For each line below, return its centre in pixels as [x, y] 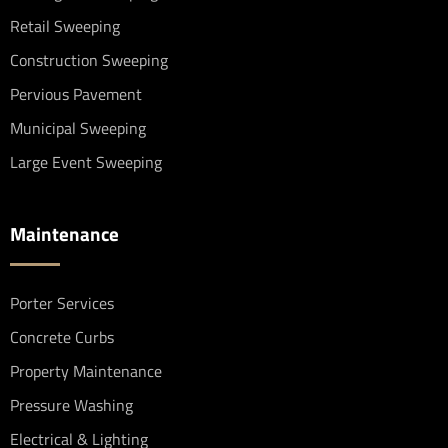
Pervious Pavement [76, 94]
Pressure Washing [71, 405]
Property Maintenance [86, 371]
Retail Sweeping [65, 26]
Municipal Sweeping [78, 128]
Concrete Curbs [62, 337]
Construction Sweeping [89, 60]
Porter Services [62, 303]
